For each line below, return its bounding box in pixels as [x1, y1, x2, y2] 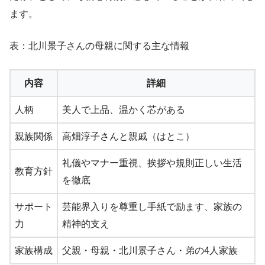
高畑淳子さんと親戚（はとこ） [62, 131, 195, 141]
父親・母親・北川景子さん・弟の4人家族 [62, 245, 238, 256]
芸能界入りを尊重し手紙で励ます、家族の [62, 201, 242, 212]
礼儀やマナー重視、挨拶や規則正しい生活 [62, 157, 242, 168]
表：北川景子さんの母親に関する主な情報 [9, 40, 189, 51]
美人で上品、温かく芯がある [62, 104, 185, 115]
